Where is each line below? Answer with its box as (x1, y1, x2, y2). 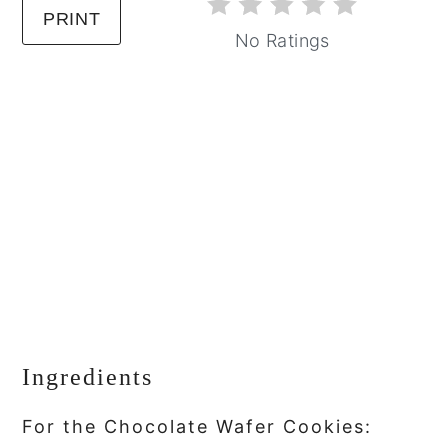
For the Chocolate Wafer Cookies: (22, 416, 373, 438)
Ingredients (22, 364, 154, 391)
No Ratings (235, 30, 330, 52)
